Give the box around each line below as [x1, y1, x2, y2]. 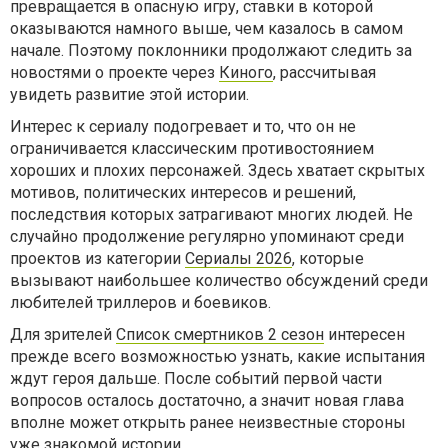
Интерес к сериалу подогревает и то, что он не [10, 117, 356, 136]
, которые [292, 249, 364, 268]
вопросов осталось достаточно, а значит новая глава [10, 391, 404, 410]
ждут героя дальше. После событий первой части [10, 369, 382, 388]
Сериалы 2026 [185, 249, 292, 268]
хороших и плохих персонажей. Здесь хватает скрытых [10, 161, 425, 180]
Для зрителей [10, 325, 116, 344]
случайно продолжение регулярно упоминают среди [10, 227, 404, 246]
